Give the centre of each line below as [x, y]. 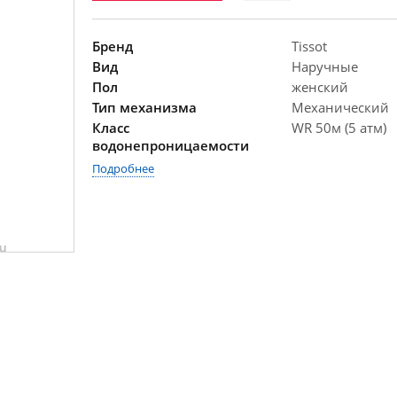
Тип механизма [144, 107]
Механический [340, 107]
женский [320, 87]
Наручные [325, 66]
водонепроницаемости [171, 145]
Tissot [309, 46]
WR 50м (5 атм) [339, 128]
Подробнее [123, 168]
